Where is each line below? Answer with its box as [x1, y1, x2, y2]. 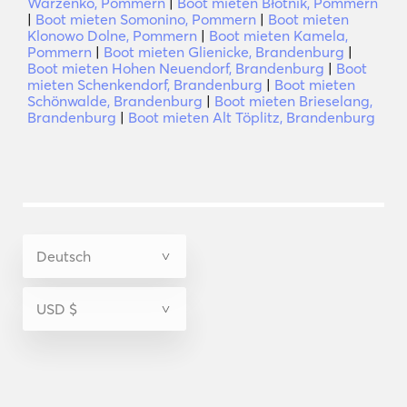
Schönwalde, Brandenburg [27, 92, 203, 110]
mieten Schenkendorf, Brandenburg [27, 75, 263, 94]
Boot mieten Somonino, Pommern [35, 10, 256, 28]
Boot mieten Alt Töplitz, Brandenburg [128, 108, 375, 126]
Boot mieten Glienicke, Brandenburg [104, 43, 344, 61]
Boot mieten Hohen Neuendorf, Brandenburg [27, 59, 324, 77]
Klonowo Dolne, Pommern [27, 26, 197, 45]
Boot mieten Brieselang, [214, 92, 372, 110]
